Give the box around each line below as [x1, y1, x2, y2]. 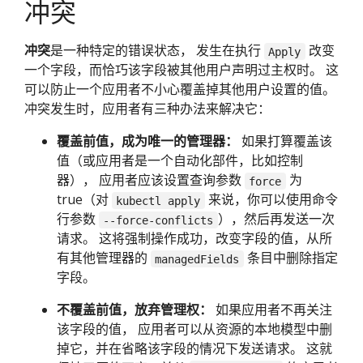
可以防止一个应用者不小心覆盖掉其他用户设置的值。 [24, 80, 335, 99]
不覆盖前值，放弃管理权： [57, 301, 212, 319]
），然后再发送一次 [217, 210, 335, 228]
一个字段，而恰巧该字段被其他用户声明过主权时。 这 [24, 61, 339, 79]
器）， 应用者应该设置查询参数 [57, 171, 245, 190]
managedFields [155, 252, 240, 266]
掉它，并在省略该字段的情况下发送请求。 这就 [57, 340, 332, 358]
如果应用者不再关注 [212, 301, 332, 319]
